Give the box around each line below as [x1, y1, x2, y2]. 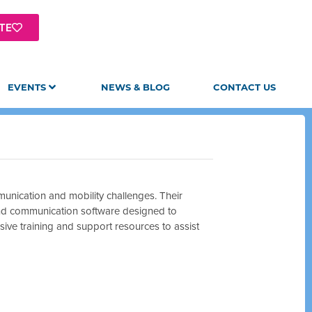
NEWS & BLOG [101, 81, 171, 93]
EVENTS [7, 81, 46, 93]
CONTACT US [212, 81, 276, 93]
